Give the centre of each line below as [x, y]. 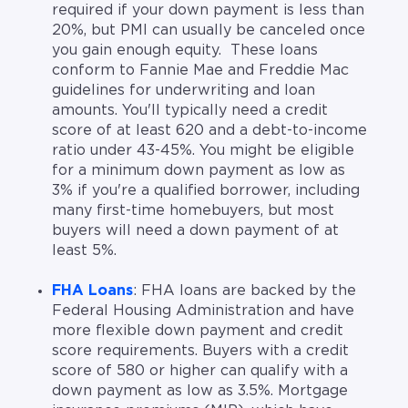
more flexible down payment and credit [198, 331]
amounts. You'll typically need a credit [190, 110]
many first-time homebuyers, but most [194, 210]
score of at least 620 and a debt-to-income [210, 130]
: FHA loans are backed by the [245, 291]
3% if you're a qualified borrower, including [206, 190]
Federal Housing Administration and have [204, 311]
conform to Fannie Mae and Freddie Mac [201, 70]
